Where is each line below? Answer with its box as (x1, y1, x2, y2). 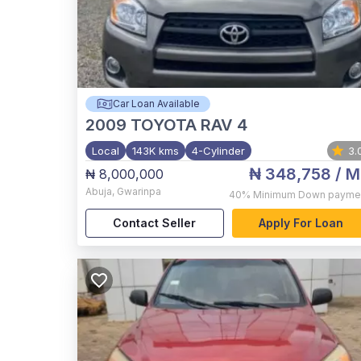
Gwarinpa (117, 185, 161, 197)
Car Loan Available (112, 98, 200, 110)
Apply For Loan (258, 216, 343, 230)
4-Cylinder (192, 144, 245, 157)
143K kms (132, 144, 179, 157)
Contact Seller (113, 216, 197, 230)
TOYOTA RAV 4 (131, 115, 247, 135)
